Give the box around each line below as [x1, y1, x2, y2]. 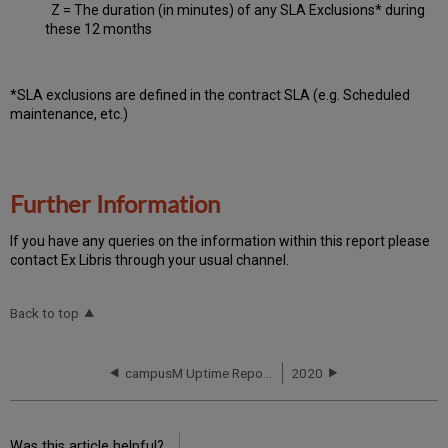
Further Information [10, 189, 221, 218]
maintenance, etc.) [10, 106, 129, 122]
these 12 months [45, 21, 153, 37]
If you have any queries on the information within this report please [10, 233, 431, 249]
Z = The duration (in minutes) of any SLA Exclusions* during [45, 2, 426, 18]
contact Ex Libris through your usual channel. [10, 252, 290, 268]
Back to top [10, 304, 80, 321]
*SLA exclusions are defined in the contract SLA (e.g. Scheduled [10, 87, 411, 103]
